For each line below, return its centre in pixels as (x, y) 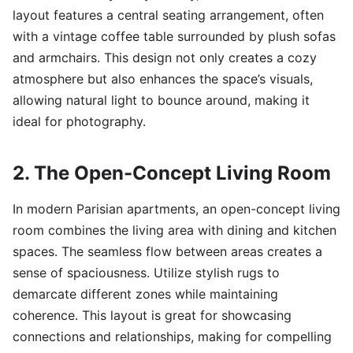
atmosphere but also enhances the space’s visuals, (163, 79)
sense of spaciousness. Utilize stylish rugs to (146, 273)
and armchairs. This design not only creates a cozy (165, 58)
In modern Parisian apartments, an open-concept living (176, 209)
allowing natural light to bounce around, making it (161, 100)
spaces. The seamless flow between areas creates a (167, 252)
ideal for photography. (79, 122)
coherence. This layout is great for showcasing (152, 316)
